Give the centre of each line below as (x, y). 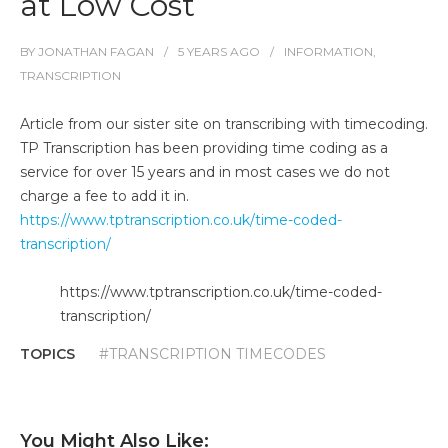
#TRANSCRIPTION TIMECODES (212, 354)
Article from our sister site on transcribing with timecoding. (224, 124)
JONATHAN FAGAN (96, 52)
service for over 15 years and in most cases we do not (205, 172)
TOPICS (47, 354)
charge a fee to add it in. (104, 196)
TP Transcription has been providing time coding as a (204, 148)
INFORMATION (328, 52)
